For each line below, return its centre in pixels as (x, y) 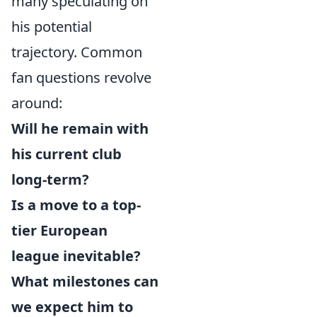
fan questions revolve (81, 77)
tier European (59, 230)
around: (37, 103)
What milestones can (85, 281)
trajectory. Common (77, 52)
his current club (67, 154)
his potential (52, 27)
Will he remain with (80, 128)
